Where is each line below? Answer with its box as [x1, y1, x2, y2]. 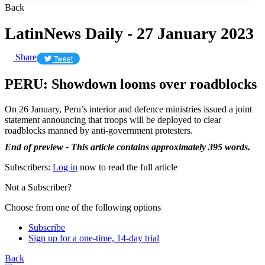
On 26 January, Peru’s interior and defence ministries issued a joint [5, 104, 252, 114]
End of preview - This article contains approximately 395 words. [5, 141, 250, 152]
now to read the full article [77, 161, 177, 172]
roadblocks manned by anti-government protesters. [5, 125, 193, 135]
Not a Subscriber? [5, 182, 72, 192]
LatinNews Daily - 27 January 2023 [5, 24, 254, 43]
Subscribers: [5, 161, 53, 172]
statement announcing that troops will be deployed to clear [5, 114, 221, 125]
